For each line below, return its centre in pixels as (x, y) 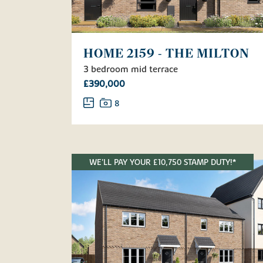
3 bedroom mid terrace (131, 70)
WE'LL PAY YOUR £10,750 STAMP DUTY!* (163, 163)
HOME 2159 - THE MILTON (166, 54)
